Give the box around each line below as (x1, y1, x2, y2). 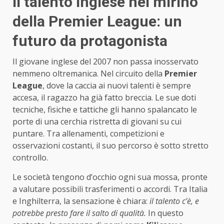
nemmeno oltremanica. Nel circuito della (12, 67, 164, 79)
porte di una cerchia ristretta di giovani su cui (12, 115, 181, 127)
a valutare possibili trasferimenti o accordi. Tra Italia (12, 183, 207, 194)
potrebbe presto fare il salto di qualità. (12, 207, 146, 218)
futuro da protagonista (12, 31, 167, 49)
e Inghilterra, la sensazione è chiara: (12, 195, 149, 206)
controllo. (12, 151, 48, 163)
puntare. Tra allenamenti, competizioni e (12, 127, 164, 139)
